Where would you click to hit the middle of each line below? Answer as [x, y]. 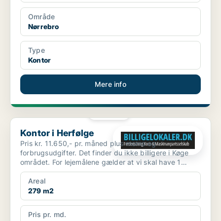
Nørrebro [44, 27]
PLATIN [112, 113]
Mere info [110, 84]
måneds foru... [44, 172]
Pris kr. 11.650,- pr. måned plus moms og [88, 144]
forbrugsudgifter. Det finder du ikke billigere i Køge [105, 153]
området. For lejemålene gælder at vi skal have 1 [36, 162]
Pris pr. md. [47, 215]
